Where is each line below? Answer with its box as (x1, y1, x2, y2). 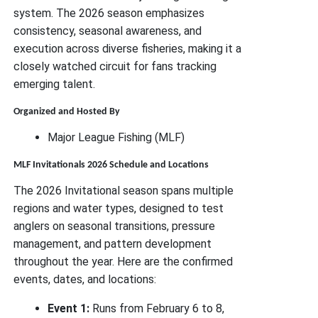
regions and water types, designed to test (13, 202, 224, 215)
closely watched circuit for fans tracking (13, 60, 217, 73)
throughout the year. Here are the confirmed (13, 255, 234, 268)
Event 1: (48, 302, 90, 315)
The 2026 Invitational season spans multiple (13, 184, 234, 197)
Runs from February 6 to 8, (89, 302, 225, 315)
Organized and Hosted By (13, 106, 121, 117)
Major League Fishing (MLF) (48, 131, 185, 144)
